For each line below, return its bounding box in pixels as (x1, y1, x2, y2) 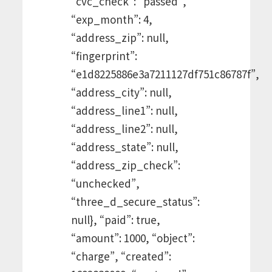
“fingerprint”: (70, 47, 137, 63)
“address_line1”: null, (70, 102, 178, 118)
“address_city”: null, (70, 84, 172, 100)
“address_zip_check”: (70, 157, 180, 172)
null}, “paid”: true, (70, 211, 160, 227)
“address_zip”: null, (70, 29, 169, 45)
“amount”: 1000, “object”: (70, 229, 195, 245)
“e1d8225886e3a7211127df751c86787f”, (70, 66, 259, 81)
